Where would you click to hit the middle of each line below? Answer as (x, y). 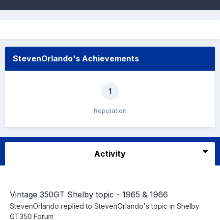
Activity (110, 154)
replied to (77, 206)
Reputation (110, 110)
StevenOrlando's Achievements (76, 58)
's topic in (160, 206)
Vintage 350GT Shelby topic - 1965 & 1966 (89, 194)
